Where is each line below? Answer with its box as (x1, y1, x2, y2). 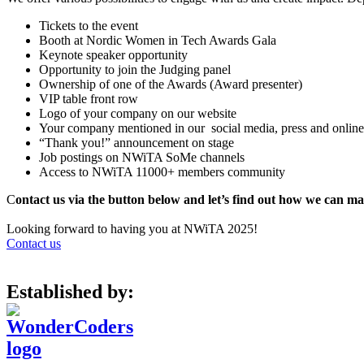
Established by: (6, 281, 134, 303)
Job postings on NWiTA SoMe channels (39, 149, 245, 164)
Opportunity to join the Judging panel (39, 62, 231, 76)
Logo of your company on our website (39, 106, 236, 120)
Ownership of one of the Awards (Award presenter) (39, 76, 302, 91)
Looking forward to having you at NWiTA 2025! (6, 221, 258, 236)
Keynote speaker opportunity (39, 47, 188, 62)
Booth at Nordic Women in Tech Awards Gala (39, 32, 276, 47)
